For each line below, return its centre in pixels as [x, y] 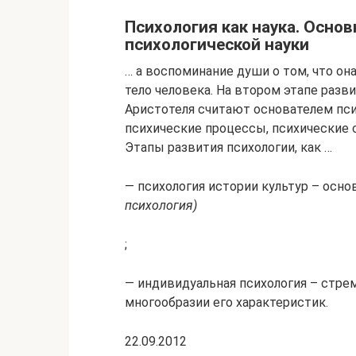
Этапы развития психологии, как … [228, 147]
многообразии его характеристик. [226, 302]
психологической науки [217, 45]
